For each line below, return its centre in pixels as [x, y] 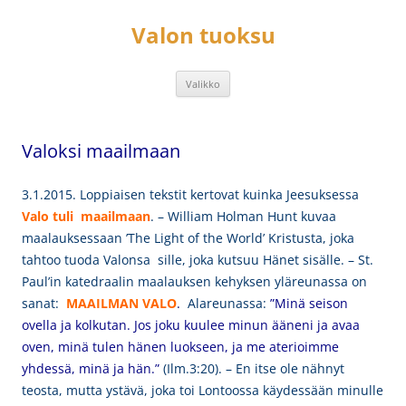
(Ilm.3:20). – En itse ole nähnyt [252, 368]
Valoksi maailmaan [101, 151]
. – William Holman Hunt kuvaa [243, 216]
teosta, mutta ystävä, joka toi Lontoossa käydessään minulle [203, 390]
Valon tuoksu [203, 35]
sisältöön [49, 19]
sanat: [40, 303]
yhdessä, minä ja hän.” [91, 368]
